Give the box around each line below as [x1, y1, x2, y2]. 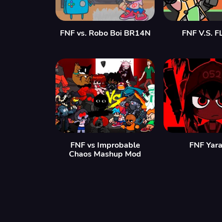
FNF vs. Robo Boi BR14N [59, 28, 151, 39]
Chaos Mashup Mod [69, 149, 141, 160]
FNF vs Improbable [70, 140, 140, 151]
